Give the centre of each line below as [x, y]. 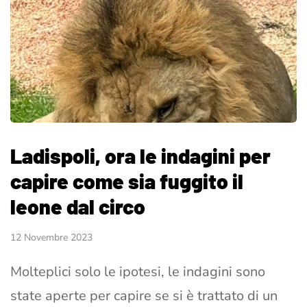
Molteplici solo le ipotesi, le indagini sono [138, 271]
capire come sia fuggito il [127, 181]
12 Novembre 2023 [51, 237]
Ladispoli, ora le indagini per [140, 155]
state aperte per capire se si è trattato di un [144, 295]
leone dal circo [78, 206]
